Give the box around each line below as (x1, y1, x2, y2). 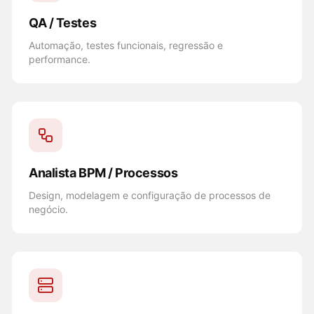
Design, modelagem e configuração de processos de (29, 189, 271, 201)
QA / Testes (29, 15, 97, 30)
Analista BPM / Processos (29, 165, 178, 180)
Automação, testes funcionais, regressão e (29, 39, 223, 51)
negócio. (29, 203, 68, 215)
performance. (29, 53, 90, 65)
